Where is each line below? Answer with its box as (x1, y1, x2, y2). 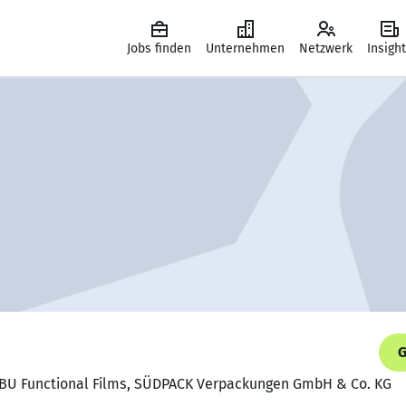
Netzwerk (299, 41, 353, 56)
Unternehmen (206, 41, 285, 56)
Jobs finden (127, 41, 191, 56)
